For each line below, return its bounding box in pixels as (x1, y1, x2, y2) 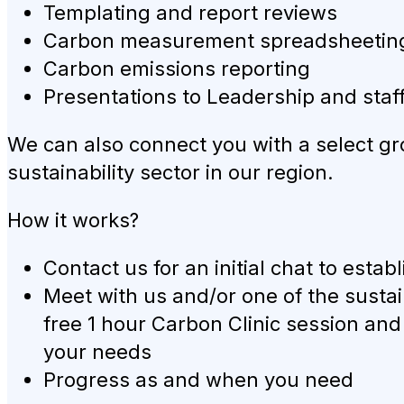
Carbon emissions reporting (43, 57, 310, 81)
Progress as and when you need (43, 368, 353, 392)
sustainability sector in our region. (7, 161, 334, 185)
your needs (43, 340, 151, 364)
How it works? (7, 208, 139, 233)
